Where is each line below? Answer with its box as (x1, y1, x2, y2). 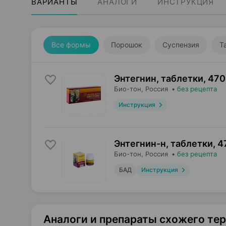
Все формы (51, 40, 91, 49)
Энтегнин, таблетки (114, 73, 203, 84)
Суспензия (162, 40, 199, 49)
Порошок (111, 40, 142, 49)
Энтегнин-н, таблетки (114, 138, 213, 149)
